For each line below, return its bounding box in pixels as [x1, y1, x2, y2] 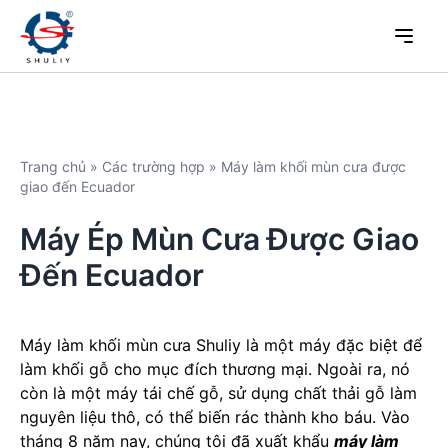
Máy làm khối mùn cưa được [221, 158, 406, 175]
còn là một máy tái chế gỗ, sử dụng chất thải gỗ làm [20, 383, 417, 403]
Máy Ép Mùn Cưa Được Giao [20, 221, 419, 257]
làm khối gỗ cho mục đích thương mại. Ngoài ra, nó [20, 359, 410, 379]
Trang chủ [20, 158, 86, 175]
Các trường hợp [102, 158, 205, 175]
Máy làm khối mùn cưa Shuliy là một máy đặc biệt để [20, 335, 422, 355]
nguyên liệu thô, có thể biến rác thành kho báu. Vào [20, 407, 410, 427]
